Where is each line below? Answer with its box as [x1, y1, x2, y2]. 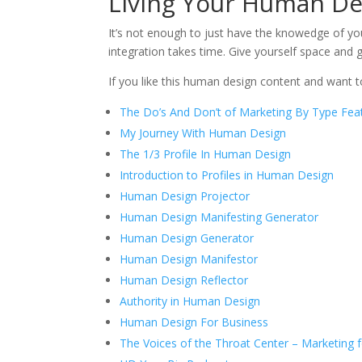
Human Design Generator [120, 230, 255, 246]
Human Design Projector [120, 188, 250, 204]
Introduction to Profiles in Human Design [120, 167, 335, 183]
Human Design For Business [120, 314, 269, 330]
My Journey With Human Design [120, 125, 287, 141]
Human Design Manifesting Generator [120, 209, 319, 225]
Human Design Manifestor [120, 251, 259, 267]
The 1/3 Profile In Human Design [120, 146, 295, 162]
